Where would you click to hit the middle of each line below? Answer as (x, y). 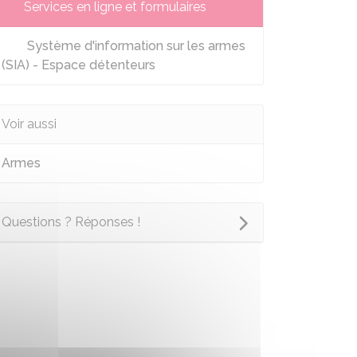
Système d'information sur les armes (135, 46)
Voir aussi (29, 124)
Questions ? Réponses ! (71, 222)
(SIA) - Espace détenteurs (78, 65)
